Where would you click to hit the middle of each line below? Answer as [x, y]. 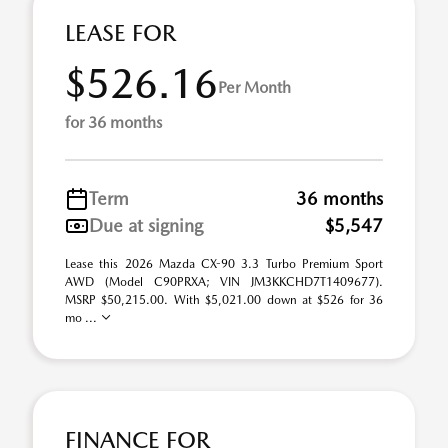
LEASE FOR [120, 33]
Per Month [254, 87]
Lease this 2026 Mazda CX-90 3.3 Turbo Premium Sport [224, 264]
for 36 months [113, 122]
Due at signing [146, 225]
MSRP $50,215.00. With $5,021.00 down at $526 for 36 [224, 300]
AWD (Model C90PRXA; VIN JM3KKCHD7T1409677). [224, 282]
